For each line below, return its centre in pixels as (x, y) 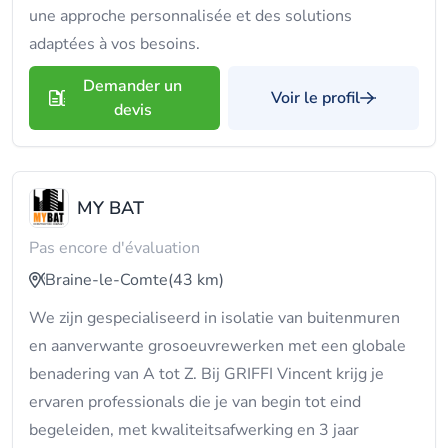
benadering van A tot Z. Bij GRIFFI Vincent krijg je (206, 374)
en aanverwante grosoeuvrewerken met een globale (217, 346)
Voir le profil (315, 98)
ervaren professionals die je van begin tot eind (195, 402)
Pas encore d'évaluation (114, 248)
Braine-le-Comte (106, 280)
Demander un (132, 86)
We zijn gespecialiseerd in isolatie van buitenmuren (214, 318)
